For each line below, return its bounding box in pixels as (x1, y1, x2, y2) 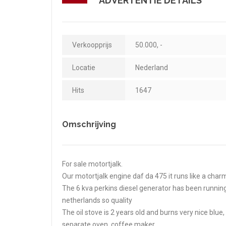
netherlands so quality (62, 196, 132, 204)
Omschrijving (62, 119, 116, 129)
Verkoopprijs (72, 40, 112, 49)
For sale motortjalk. (62, 159, 123, 168)
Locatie (72, 63, 95, 72)
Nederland (135, 63, 168, 72)
